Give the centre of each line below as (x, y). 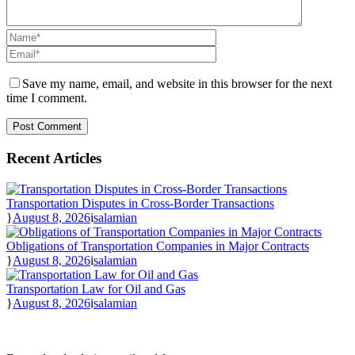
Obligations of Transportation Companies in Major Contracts (158, 246)
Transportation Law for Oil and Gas (96, 288)
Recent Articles (54, 158)
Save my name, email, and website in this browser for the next (177, 84)
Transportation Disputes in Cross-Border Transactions (140, 203)
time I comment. (47, 98)
